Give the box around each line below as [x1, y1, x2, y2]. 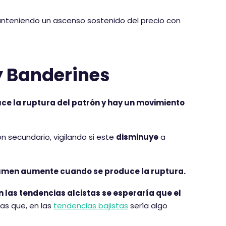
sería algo [128, 200, 167, 211]
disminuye [116, 131, 158, 142]
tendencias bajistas [53, 200, 128, 211]
